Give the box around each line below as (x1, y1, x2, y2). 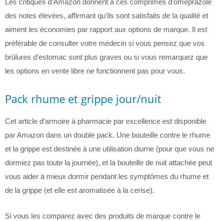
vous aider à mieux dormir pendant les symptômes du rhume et (5, 172, 209, 181)
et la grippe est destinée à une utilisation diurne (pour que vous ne (5, 145, 214, 153)
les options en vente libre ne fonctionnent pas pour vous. (5, 67, 185, 75)
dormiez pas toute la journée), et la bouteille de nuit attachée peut (5, 158, 212, 167)
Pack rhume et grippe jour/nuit (5, 91, 161, 106)
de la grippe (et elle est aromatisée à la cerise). (5, 186, 154, 194)
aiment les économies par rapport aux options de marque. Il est (5, 25, 207, 34)
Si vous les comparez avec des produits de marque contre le (5, 212, 200, 220)
